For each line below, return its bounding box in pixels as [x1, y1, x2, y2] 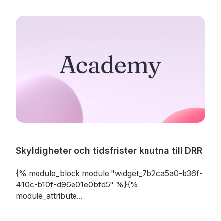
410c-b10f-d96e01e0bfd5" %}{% [15, 180, 138, 190]
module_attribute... [15, 191, 83, 201]
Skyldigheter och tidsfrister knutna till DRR [15, 146, 202, 156]
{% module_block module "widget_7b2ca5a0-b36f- [15, 169, 203, 179]
